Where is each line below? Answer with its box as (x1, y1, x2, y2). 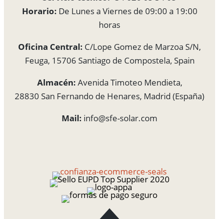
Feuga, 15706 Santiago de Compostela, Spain (24, 54, 195, 66)
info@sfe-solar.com (82, 112, 157, 124)
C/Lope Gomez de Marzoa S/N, (83, 41, 201, 52)
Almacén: (37, 76, 76, 88)
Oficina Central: (18, 41, 83, 52)
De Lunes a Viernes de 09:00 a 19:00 (56, 5, 197, 17)
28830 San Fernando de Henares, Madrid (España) (15, 90, 204, 102)
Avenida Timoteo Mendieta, (75, 76, 182, 88)
